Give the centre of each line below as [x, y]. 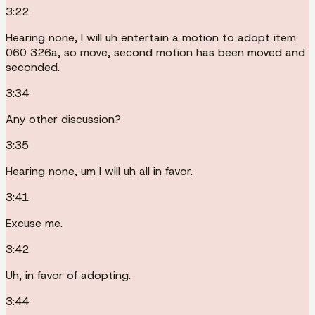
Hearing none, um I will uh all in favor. [99, 171]
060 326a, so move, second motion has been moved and [155, 52]
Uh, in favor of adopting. [68, 275]
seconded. [33, 67]
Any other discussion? [63, 119]
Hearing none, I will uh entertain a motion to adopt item [151, 37]
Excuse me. [34, 223]
